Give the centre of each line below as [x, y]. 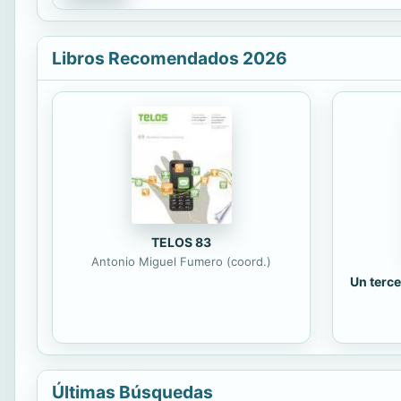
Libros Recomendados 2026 [170, 58]
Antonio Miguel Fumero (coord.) [181, 261]
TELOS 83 [181, 242]
